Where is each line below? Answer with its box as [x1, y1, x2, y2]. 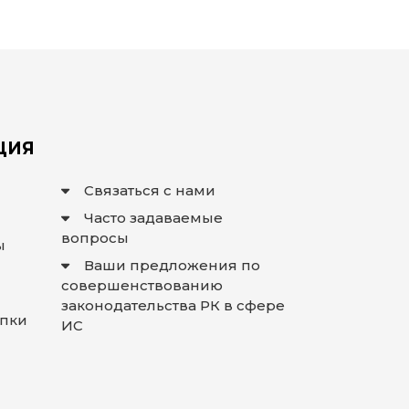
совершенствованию [61, 277, 223, 294]
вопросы [61, 229, 129, 246]
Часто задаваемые [84, 209, 224, 226]
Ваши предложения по [84, 257, 261, 274]
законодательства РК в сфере [61, 297, 285, 314]
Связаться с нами [84, 182, 216, 199]
